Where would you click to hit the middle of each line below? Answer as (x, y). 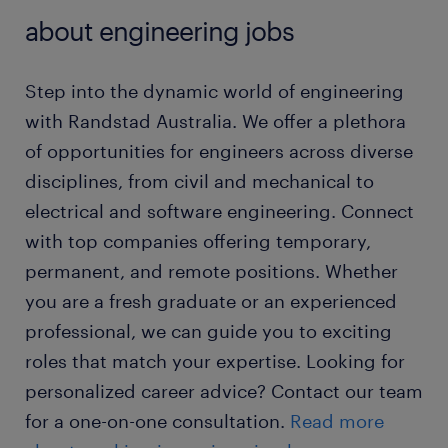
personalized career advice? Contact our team (224, 391)
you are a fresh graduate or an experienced (211, 301)
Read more (337, 421)
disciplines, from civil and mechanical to (199, 181)
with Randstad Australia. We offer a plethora (215, 121)
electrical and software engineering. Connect (219, 211)
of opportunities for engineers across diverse (219, 151)
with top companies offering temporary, (198, 241)
